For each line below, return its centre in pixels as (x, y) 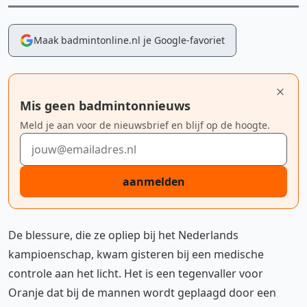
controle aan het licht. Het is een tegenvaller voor (136, 273)
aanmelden (153, 182)
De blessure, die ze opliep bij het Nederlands (123, 235)
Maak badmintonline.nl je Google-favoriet (129, 40)
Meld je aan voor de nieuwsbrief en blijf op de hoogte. (145, 125)
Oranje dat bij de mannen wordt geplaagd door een (142, 293)
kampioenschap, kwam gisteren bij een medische (136, 254)
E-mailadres (50, 140)
